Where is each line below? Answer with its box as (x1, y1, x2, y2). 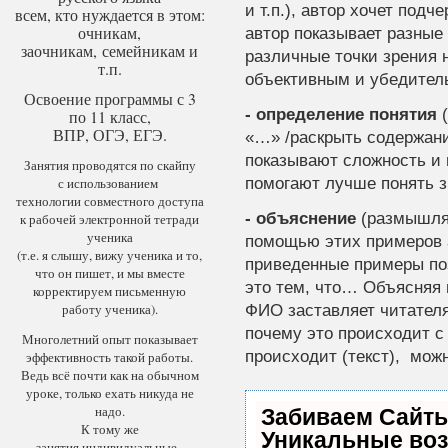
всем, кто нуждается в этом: (14, 4, 205, 25)
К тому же (80, 420, 139, 438)
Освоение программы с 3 (23, 88, 196, 109)
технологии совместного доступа (15, 192, 204, 210)
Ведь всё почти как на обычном (20, 366, 199, 384)
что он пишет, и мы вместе (34, 264, 185, 282)
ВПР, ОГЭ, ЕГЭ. (52, 124, 167, 145)
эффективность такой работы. (26, 348, 194, 366)
